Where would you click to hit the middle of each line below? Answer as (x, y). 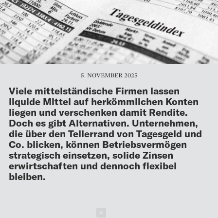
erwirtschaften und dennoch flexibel (93, 165)
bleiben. (27, 176)
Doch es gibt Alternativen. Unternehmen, (103, 122)
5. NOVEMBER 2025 (109, 75)
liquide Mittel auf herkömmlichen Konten (104, 101)
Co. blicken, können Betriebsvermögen (98, 144)
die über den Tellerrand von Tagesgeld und (105, 133)
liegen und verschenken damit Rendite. (98, 112)
